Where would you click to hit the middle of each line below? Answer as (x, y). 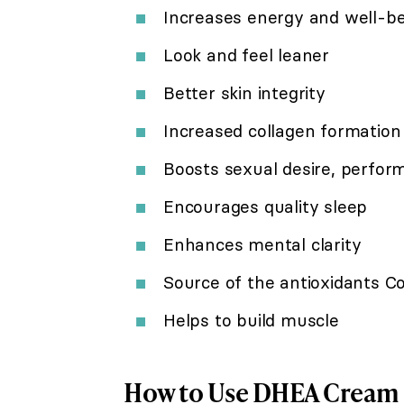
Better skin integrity (244, 92)
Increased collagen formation (282, 130)
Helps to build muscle (251, 320)
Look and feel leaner (246, 55)
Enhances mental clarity (262, 244)
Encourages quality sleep (266, 206)
